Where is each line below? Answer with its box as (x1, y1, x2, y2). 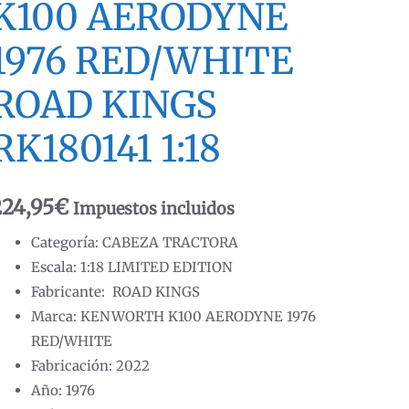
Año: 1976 (31, 382, 96, 400)
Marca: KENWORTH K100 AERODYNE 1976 (31, 308, 317, 326)
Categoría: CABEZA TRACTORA (31, 234, 239, 252)
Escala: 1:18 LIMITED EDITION (31, 258, 234, 277)
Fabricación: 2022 (31, 357, 151, 375)
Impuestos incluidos (73, 197, 236, 219)
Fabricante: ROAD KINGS (31, 283, 201, 301)
